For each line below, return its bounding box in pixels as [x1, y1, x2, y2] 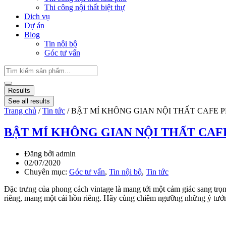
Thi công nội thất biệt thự [44, 3, 125, 12]
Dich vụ [24, 12, 50, 21]
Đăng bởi [24, 149, 54, 158]
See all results [8, 97, 50, 105]
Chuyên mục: [24, 167, 69, 176]
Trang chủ [4, 106, 36, 115]
